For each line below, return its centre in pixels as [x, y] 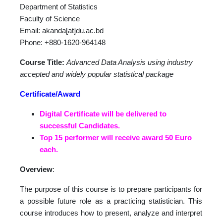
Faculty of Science [50, 19]
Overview [36, 169]
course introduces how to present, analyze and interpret [111, 213]
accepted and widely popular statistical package [97, 74]
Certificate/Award [50, 94]
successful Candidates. [80, 126]
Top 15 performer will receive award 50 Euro [116, 138]
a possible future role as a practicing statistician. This [111, 201]
